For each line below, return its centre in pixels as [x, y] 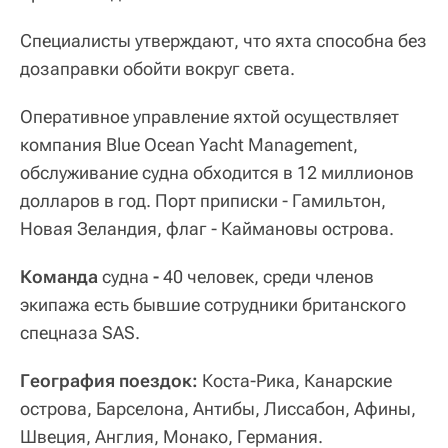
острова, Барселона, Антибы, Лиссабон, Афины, [218, 408]
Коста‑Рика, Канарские [295, 380]
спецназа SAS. [80, 332]
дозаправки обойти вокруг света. [157, 68]
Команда [61, 276]
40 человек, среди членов [268, 276]
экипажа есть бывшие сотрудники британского [213, 304]
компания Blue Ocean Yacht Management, [189, 144]
